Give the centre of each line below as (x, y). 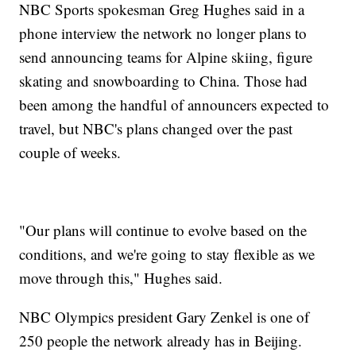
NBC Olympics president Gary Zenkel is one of (164, 317)
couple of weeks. (70, 153)
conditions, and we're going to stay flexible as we (167, 254)
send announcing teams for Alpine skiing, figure (166, 57)
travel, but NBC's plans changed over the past (156, 129)
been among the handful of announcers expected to (174, 105)
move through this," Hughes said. (121, 278)
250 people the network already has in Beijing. (161, 341)
